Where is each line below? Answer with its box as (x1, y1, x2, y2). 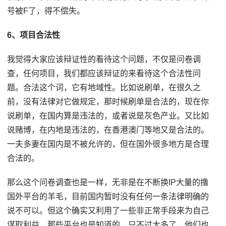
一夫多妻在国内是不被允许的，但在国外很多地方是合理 (7, 140, 209, 149)
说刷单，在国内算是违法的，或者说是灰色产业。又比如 (7, 111, 209, 121)
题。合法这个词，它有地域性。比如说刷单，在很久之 (7, 83, 201, 92)
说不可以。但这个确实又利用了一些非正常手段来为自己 (7, 206, 209, 215)
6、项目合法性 (7, 31, 61, 40)
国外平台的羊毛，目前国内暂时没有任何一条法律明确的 (7, 192, 209, 201)
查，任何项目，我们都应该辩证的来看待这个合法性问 (7, 69, 201, 78)
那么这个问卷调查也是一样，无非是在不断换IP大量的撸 (7, 178, 209, 187)
